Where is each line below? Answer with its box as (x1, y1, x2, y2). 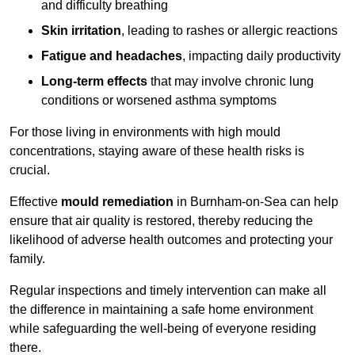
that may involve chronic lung (147, 74, 314, 89)
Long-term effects (41, 74, 147, 89)
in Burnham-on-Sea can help (174, 195, 338, 209)
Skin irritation (41, 24, 121, 38)
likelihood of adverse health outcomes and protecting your (10, 233, 333, 247)
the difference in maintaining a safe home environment (10, 303, 313, 317)
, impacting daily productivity (182, 49, 341, 63)
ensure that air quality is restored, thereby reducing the (10, 214, 313, 228)
